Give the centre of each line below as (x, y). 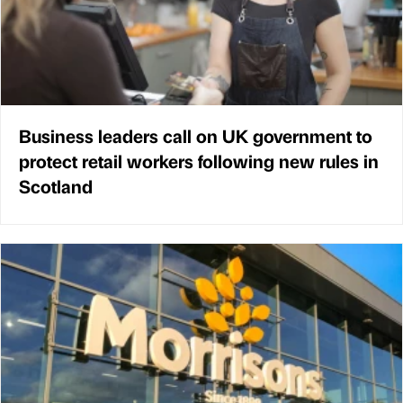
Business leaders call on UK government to (196, 136)
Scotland (56, 186)
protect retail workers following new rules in (199, 161)
